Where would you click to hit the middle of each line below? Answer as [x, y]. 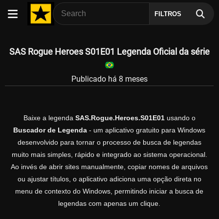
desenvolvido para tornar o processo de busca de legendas [109, 142]
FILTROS [168, 14]
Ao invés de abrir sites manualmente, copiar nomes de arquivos [109, 167]
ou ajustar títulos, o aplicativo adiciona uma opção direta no [109, 179]
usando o [180, 118]
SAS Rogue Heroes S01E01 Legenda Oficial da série [109, 52]
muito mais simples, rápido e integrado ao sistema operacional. [109, 155]
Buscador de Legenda [50, 130]
